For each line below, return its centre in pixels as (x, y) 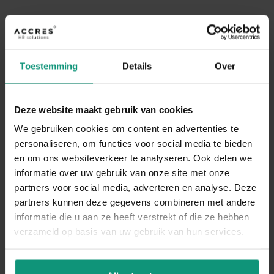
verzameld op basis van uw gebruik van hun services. (129, 231)
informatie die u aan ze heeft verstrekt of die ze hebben (131, 217)
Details (137, 66)
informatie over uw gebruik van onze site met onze (122, 172)
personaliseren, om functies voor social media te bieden (133, 143)
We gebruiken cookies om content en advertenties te (126, 128)
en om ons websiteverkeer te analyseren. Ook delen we (133, 158)
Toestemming (49, 66)
